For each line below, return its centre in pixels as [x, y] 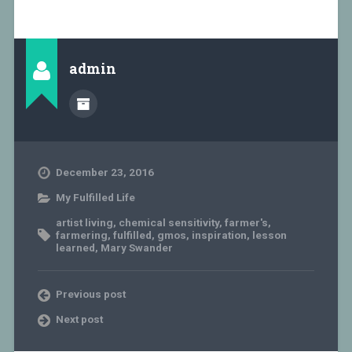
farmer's [246, 222]
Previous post [90, 293]
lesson [269, 235]
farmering [81, 235]
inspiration [219, 235]
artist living [84, 222]
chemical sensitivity [169, 222]
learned [75, 247]
